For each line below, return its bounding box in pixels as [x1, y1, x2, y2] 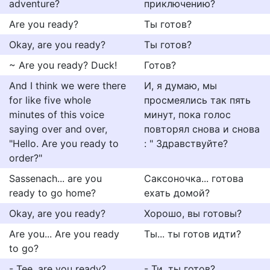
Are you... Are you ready [9, 228, 119, 240]
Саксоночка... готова [144, 172, 243, 184]
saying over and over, [9, 123, 107, 135]
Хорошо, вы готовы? [144, 207, 242, 219]
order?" [9, 152, 42, 164]
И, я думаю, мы [144, 80, 217, 92]
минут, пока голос [144, 108, 231, 121]
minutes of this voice [9, 108, 104, 121]
